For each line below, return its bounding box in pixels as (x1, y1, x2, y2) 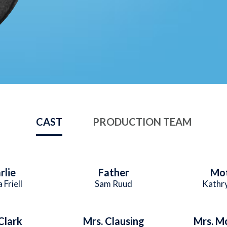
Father (98, 166, 129, 178)
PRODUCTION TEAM (92, 116, 192, 128)
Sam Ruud (95, 178, 132, 189)
